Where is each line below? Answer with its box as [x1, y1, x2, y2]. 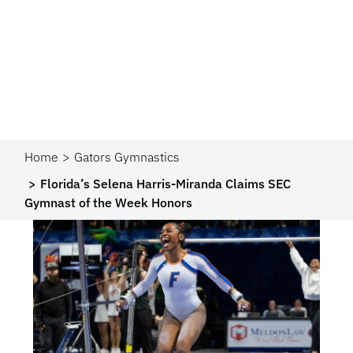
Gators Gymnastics [74, 149, 180, 165]
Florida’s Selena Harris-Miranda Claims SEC [40, 176, 292, 191]
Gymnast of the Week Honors [24, 195, 193, 210]
